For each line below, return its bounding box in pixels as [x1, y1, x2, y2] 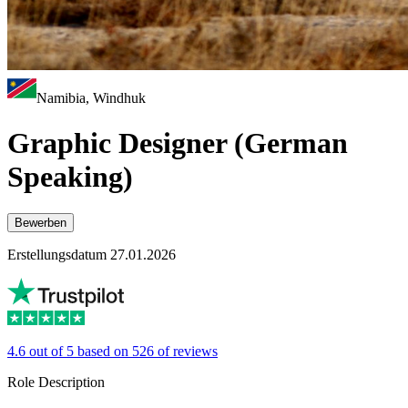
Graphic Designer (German [7, 126, 348, 159]
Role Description [7, 374, 105, 391]
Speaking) [7, 159, 133, 193]
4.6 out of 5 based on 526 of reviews [7, 343, 218, 360]
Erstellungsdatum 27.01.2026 [7, 247, 176, 263]
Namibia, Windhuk [36, 90, 146, 107]
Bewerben [15, 216, 66, 230]
